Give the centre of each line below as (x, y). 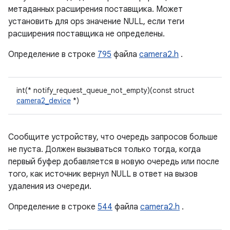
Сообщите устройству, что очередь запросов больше (113, 137)
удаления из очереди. (50, 186)
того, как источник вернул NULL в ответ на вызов (103, 174)
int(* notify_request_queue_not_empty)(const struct (106, 90)
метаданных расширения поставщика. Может (95, 9)
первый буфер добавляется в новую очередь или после (114, 162)
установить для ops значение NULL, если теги (96, 22)
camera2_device (44, 101)
